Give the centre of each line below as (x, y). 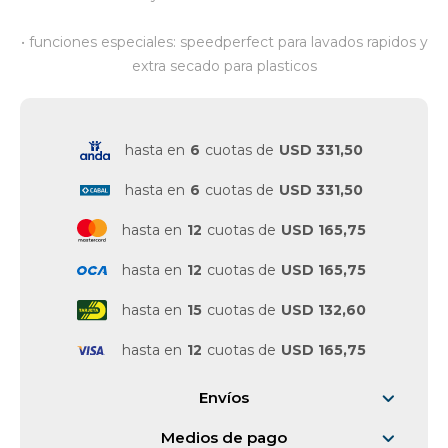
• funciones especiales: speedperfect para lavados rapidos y (224, 42)
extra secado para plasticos (224, 66)
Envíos (224, 397)
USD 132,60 (323, 310)
